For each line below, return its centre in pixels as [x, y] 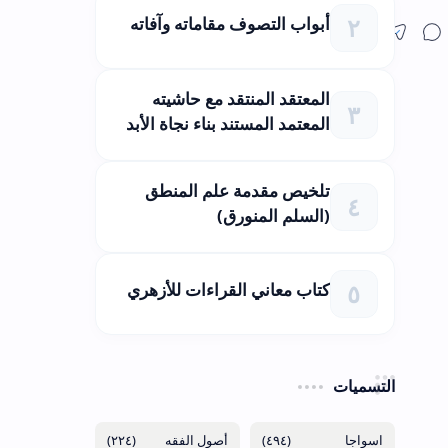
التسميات [363, 385]
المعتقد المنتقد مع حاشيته [240, 98]
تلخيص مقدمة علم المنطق [237, 190]
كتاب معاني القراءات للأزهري [228, 290]
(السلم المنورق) [273, 215]
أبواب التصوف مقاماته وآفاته [229, 24]
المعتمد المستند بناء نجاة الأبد [227, 123]
